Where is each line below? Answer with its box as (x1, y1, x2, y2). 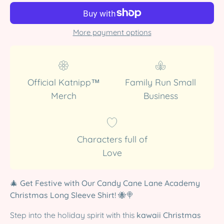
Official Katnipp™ (27, 76, 100, 87)
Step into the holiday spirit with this (10, 209, 136, 220)
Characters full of (76, 133, 147, 144)
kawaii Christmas (136, 209, 201, 220)
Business (143, 90, 178, 101)
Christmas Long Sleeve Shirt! (10, 190, 116, 200)
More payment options (72, 27, 151, 37)
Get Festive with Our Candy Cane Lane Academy (20, 178, 200, 188)
